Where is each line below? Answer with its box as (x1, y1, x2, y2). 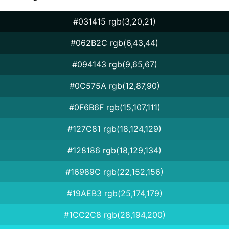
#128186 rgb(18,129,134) (67, 145, 162, 155)
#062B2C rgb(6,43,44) (71, 37, 158, 48)
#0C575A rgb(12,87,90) (69, 80, 160, 91)
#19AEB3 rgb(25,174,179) (66, 188, 163, 198)
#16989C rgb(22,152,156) (65, 166, 164, 177)
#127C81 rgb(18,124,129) (67, 123, 162, 134)
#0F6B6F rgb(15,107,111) (68, 102, 161, 112)
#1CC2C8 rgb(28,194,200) (63, 209, 166, 220)
